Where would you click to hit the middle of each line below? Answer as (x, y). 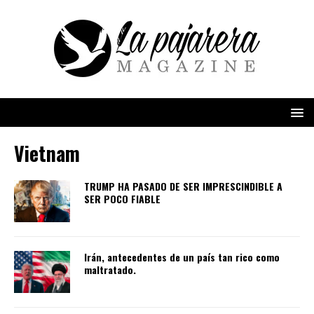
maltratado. (110, 270)
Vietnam (47, 153)
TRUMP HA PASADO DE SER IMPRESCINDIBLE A (183, 186)
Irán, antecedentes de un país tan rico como (182, 257)
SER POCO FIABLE (122, 199)
